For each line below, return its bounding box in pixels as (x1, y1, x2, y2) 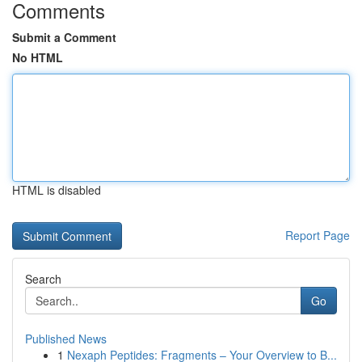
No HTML (12, 49, 63, 65)
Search (25, 271, 61, 287)
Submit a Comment (12, 29, 116, 45)
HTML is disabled (12, 182, 101, 198)
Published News (25, 330, 107, 347)
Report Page (285, 227, 350, 243)
